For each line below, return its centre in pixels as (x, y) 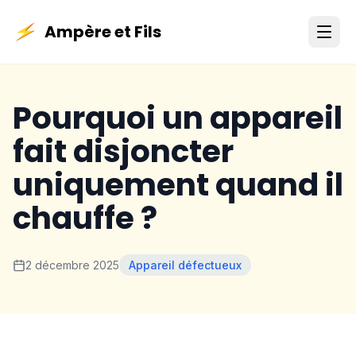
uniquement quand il (178, 185)
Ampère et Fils (103, 32)
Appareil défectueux (185, 265)
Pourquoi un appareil (178, 118)
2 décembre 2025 (72, 265)
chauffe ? (85, 218)
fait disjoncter (123, 151)
